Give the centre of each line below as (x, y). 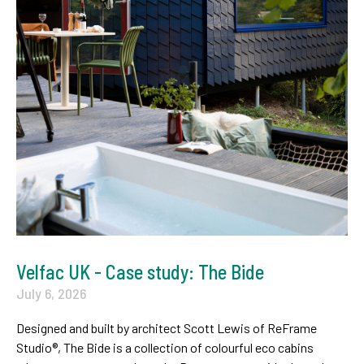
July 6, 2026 (51, 293)
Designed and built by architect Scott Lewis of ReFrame (167, 328)
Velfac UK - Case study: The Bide (140, 272)
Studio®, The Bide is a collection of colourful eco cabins (165, 347)
